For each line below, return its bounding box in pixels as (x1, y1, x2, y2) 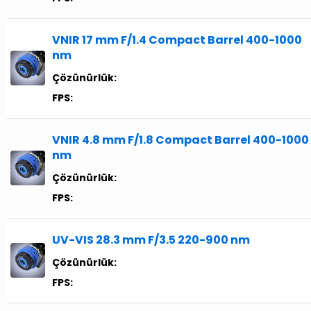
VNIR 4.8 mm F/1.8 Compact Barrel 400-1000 (52, 132, 309, 149)
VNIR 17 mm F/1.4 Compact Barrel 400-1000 (52, 32, 302, 49)
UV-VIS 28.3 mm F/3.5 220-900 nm (52, 232, 250, 249)
